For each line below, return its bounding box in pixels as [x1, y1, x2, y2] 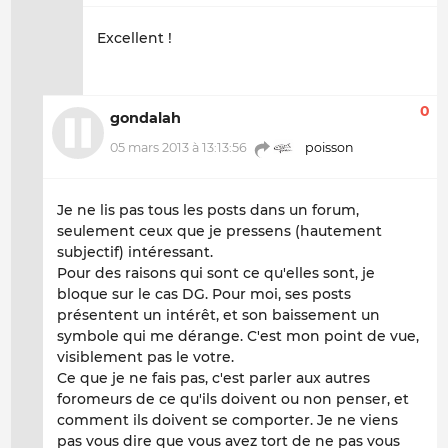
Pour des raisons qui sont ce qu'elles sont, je [57, 263, 375, 282]
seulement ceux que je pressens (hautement [57, 221, 382, 240]
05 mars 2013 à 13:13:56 [110, 140, 247, 156]
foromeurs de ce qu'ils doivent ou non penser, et [57, 389, 409, 408]
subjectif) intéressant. [57, 242, 213, 261]
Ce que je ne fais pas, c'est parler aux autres [57, 368, 370, 387]
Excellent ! [97, 28, 172, 47]
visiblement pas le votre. [57, 347, 234, 366]
